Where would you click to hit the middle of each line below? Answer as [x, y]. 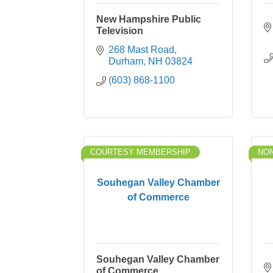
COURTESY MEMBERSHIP [140, 152]
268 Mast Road [141, 50]
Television [120, 31]
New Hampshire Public [149, 19]
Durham [126, 61]
